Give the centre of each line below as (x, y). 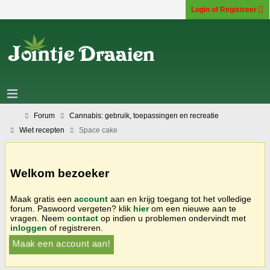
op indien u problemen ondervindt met (172, 218)
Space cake (98, 130)
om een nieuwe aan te (193, 208)
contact (83, 218)
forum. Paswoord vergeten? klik (72, 208)
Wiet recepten (42, 130)
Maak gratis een (42, 199)
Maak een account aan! (61, 243)
